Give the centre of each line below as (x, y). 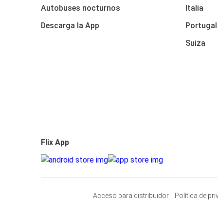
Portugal (201, 26)
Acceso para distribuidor (131, 196)
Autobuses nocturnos (81, 8)
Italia (194, 8)
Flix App (55, 142)
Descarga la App (70, 26)
